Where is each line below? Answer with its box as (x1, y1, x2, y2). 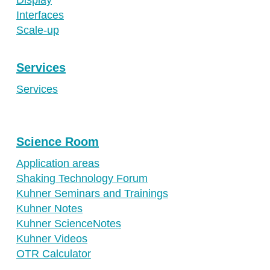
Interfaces (16, 8, 64, 21)
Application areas (16, 157, 99, 169)
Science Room (16, 134, 99, 148)
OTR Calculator (16, 247, 91, 260)
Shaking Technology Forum (16, 172, 148, 184)
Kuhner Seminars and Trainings (16, 187, 168, 199)
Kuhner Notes (16, 202, 83, 215)
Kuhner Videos (16, 232, 87, 245)
